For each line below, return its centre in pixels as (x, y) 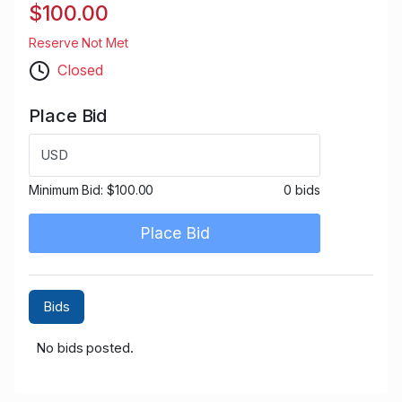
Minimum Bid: (68, 189)
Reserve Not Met (79, 42)
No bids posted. (85, 347)
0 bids (302, 189)
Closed (80, 70)
